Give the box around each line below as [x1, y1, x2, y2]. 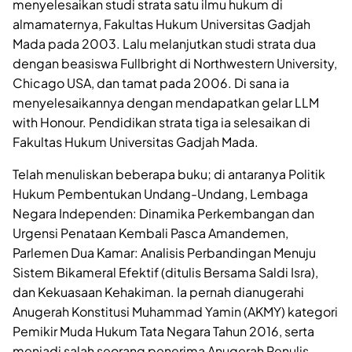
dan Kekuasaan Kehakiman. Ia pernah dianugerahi [13, 284, 304, 301]
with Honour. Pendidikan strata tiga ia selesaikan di [13, 114, 310, 131]
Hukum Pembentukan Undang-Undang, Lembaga [13, 185, 308, 203]
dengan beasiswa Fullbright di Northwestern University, [13, 55, 337, 72]
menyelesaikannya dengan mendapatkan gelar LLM [13, 94, 319, 112]
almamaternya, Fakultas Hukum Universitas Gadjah [13, 16, 310, 33]
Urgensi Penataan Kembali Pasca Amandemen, [13, 225, 288, 242]
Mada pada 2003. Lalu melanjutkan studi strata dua [13, 35, 316, 53]
